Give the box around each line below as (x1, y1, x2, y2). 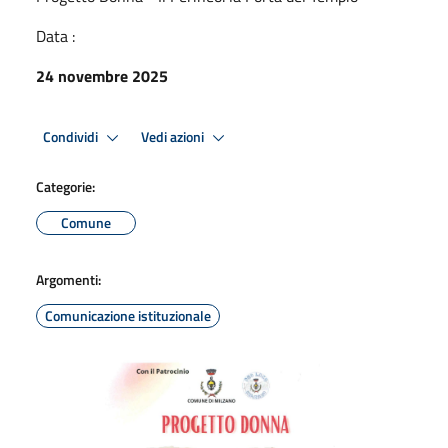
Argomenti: (36, 269, 101, 290)
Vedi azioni (141, 125, 207, 148)
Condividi (43, 125, 101, 148)
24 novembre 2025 (36, 64, 168, 88)
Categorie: (36, 176, 95, 197)
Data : (36, 24, 75, 48)
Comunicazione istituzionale (45, 305, 211, 326)
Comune (61, 212, 111, 233)
